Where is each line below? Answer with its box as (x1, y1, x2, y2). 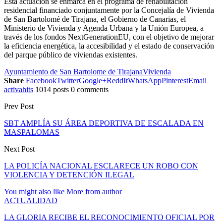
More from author (66, 187, 122, 196)
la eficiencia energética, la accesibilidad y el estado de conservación (4, 41, 214, 50)
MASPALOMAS (4, 127, 59, 136)
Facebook (26, 76, 56, 85)
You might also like (4, 187, 64, 196)
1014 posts (35, 85, 69, 94)
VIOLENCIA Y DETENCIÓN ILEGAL (4, 170, 134, 179)
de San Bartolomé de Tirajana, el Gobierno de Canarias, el (4, 14, 186, 23)
